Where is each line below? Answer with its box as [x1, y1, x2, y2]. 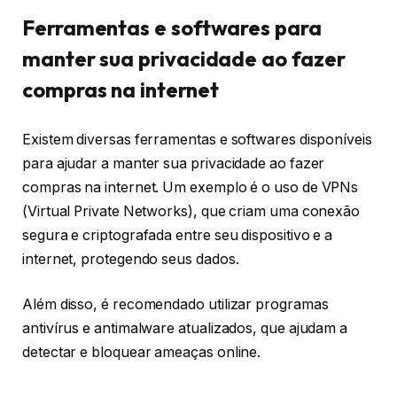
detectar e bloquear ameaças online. [22, 344, 261, 362]
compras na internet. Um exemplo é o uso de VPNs [22, 178, 359, 196]
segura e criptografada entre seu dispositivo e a [22, 226, 333, 244]
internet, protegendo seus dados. [22, 250, 239, 268]
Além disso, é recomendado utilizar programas [22, 296, 329, 314]
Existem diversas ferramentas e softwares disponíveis [22, 130, 372, 148]
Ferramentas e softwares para [22, 14, 322, 42]
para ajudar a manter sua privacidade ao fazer [22, 154, 325, 172]
